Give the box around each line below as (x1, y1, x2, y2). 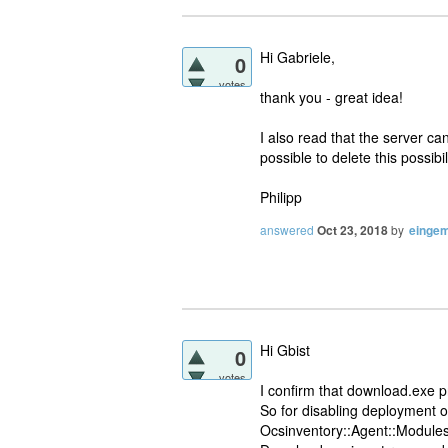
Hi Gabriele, (260, 46, 335, 67)
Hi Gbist (260, 339, 310, 360)
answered (260, 220, 314, 238)
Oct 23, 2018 (317, 220, 388, 239)
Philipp (260, 186, 302, 207)
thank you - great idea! (260, 86, 403, 107)
